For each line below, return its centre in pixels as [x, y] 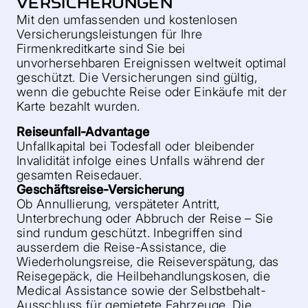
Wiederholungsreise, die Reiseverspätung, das [148, 262]
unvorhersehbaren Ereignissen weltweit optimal [152, 63]
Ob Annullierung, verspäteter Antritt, [118, 204]
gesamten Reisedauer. [79, 175]
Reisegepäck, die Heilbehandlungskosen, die [144, 276]
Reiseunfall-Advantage [83, 132]
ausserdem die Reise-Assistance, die [122, 247]
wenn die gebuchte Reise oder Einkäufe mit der [152, 92]
